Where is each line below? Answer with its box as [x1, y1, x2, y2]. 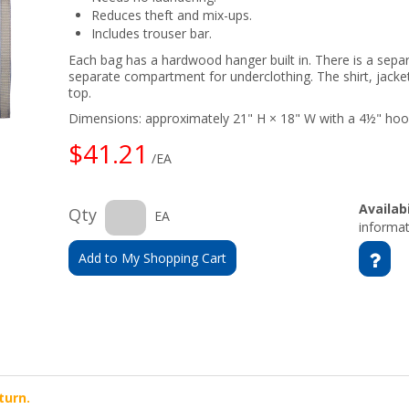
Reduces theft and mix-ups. [91, 6, 253, 24]
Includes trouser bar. [91, 25, 213, 42]
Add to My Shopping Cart [79, 249, 227, 267]
